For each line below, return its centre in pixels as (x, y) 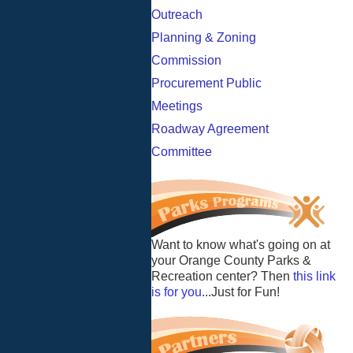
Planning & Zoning (204, 38)
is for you (176, 292)
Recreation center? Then (222, 277)
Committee (182, 152)
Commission (186, 61)
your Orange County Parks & (231, 261)
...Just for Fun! (241, 292)
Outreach (177, 15)
